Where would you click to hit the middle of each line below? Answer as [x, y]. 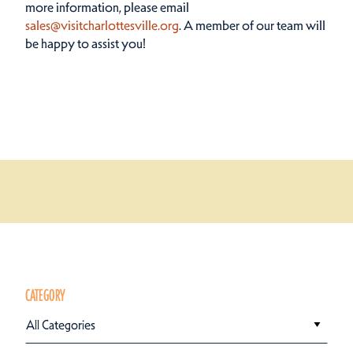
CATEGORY [45, 296]
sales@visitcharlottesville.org [102, 25]
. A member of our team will [252, 25]
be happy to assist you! [85, 43]
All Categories [61, 325]
